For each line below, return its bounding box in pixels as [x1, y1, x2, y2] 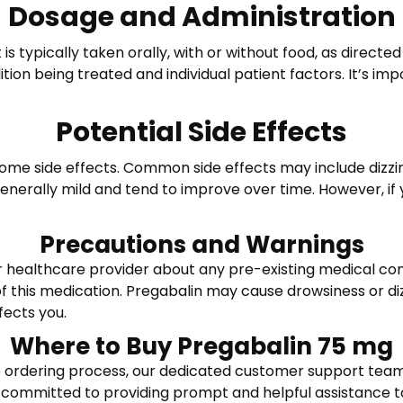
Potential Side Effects [56, 112, 347, 151]
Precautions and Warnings [39, 228, 364, 261]
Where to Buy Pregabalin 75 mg [10, 329, 393, 363]
